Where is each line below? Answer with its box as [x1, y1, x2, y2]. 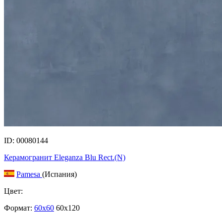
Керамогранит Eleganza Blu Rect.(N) [4, 153, 125, 162]
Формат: [4, 204, 32, 213]
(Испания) [42, 170, 77, 179]
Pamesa [16, 170, 42, 179]
